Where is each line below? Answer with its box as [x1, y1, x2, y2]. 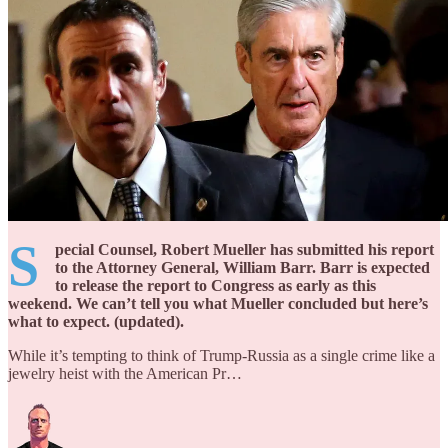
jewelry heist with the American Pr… [8, 364, 242, 382]
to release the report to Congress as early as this [55, 276, 376, 294]
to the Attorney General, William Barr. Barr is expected [55, 258, 430, 276]
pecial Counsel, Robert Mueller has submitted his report [55, 240, 434, 258]
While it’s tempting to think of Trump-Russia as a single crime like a [8, 346, 435, 364]
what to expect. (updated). [8, 312, 184, 330]
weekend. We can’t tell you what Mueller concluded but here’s [8, 294, 428, 312]
